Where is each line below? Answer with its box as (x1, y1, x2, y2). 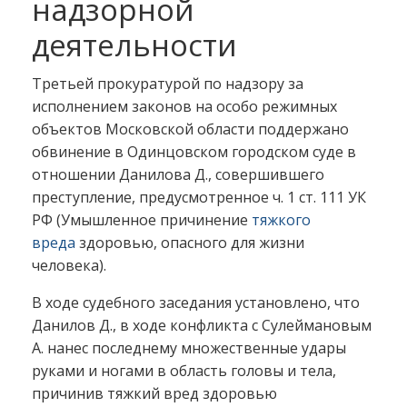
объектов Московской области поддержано (32, 119, 349, 140)
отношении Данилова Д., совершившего (32, 164, 324, 185)
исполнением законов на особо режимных (32, 96, 337, 117)
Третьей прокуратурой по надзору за (32, 74, 303, 94)
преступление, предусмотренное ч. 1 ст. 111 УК (32, 187, 366, 208)
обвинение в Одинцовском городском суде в (32, 142, 356, 163)
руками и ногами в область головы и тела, (32, 361, 336, 382)
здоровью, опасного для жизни (75, 233, 304, 253)
